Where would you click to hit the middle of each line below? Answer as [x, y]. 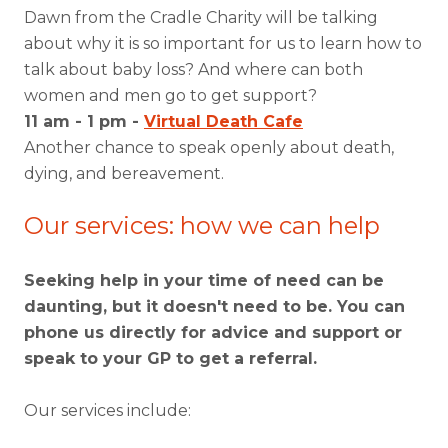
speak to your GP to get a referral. [170, 358]
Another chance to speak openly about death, [209, 147]
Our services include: [107, 410]
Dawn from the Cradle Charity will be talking [201, 17]
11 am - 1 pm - [84, 121]
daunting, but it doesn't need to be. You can [214, 306]
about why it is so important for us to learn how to [223, 43]
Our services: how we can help [208, 225]
